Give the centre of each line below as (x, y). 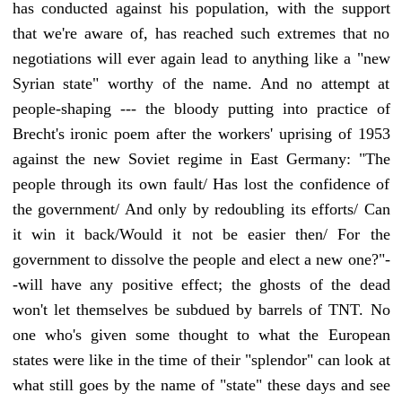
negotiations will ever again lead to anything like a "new (201, 59)
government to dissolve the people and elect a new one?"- (201, 260)
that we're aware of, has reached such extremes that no (201, 34)
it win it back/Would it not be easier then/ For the (201, 235)
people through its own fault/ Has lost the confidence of (201, 184)
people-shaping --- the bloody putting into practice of (201, 109)
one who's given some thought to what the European (201, 335)
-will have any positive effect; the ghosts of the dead (201, 285)
